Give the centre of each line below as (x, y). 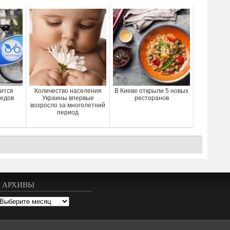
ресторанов (151, 98)
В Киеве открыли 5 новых (151, 91)
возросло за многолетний (68, 105)
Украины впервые (68, 98)
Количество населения (68, 91)
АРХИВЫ (18, 184)
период (68, 112)
